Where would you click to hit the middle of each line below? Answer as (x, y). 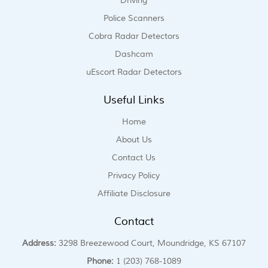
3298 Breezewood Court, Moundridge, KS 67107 (151, 243)
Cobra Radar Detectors (134, 36)
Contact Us (134, 158)
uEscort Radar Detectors (134, 72)
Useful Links (134, 100)
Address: (39, 243)
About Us (134, 140)
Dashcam (134, 54)
